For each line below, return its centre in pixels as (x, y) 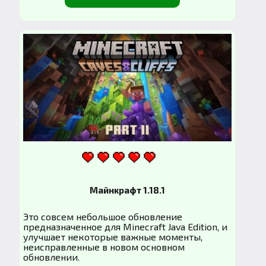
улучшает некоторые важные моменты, (113, 237)
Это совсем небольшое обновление (103, 217)
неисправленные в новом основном (104, 247)
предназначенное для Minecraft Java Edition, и (126, 227)
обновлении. (52, 257)
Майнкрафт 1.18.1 (127, 190)
